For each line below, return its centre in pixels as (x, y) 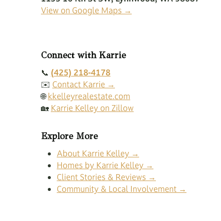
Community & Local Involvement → (122, 189)
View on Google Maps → (86, 11)
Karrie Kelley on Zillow (92, 108)
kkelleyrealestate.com (89, 96)
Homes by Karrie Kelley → (105, 166)
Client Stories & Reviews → (106, 177)
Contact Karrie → (84, 85)
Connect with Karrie (83, 55)
